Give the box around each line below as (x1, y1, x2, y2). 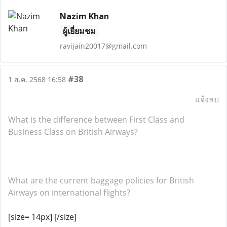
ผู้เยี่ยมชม (62, 25, 96, 36)
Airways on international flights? (8, 187, 130, 198)
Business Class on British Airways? (8, 126, 138, 137)
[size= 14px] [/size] (8, 211, 77, 222)
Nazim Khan (59, 11, 109, 22)
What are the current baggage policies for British (8, 175, 194, 186)
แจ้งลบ (195, 94, 219, 105)
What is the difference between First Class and (8, 114, 184, 125)
